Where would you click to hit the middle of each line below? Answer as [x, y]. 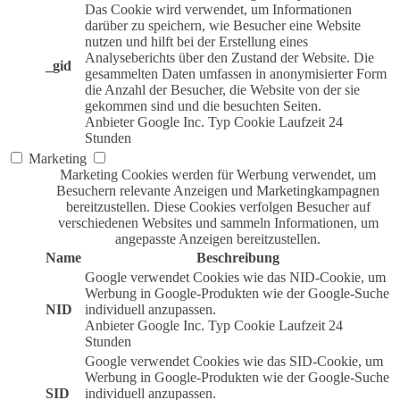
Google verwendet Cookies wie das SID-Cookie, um [234, 362]
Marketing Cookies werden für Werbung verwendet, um [218, 175]
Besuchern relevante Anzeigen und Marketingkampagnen [218, 191]
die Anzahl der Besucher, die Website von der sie [222, 90]
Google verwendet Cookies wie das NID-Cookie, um [235, 278]
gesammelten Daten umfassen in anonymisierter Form [236, 74]
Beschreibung [237, 258]
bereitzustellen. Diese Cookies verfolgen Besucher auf [218, 207]
